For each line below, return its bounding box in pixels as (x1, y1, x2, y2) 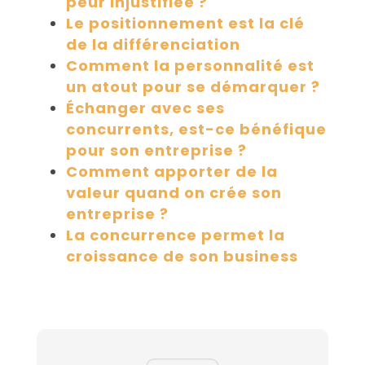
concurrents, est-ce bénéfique (65, 119, 327, 140)
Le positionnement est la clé (65, 13, 305, 34)
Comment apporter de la (65, 161, 278, 182)
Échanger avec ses (65, 98, 225, 119)
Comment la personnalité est (65, 55, 314, 77)
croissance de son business (65, 246, 298, 267)
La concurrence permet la (65, 225, 285, 246)
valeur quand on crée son (65, 182, 282, 204)
